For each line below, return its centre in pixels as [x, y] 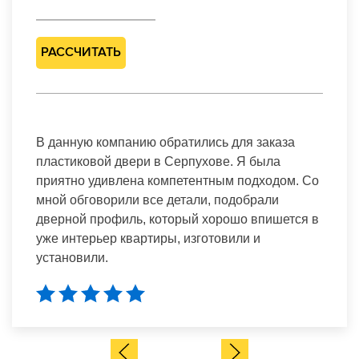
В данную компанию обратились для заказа [165, 142]
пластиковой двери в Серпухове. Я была [158, 161]
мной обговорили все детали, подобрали [157, 200]
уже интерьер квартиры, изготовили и [148, 238]
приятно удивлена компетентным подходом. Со [177, 180]
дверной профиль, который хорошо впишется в [177, 219]
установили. [72, 257]
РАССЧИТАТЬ [81, 52]
